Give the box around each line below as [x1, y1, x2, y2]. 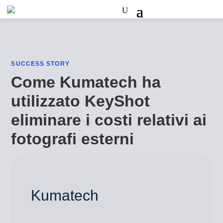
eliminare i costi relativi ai [11, 111, 207, 129]
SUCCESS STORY [11, 60, 70, 67]
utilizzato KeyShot [11, 92, 150, 110]
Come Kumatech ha [11, 73, 161, 91]
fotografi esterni [11, 130, 134, 148]
